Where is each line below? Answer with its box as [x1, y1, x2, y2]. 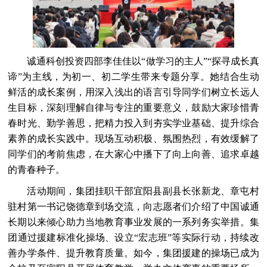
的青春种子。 [8, 164, 66, 175]
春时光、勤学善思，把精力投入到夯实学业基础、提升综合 [8, 117, 259, 128]
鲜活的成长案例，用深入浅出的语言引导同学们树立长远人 [8, 86, 259, 97]
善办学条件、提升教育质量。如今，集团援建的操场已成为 [8, 247, 259, 258]
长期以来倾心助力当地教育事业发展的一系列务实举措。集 [8, 216, 259, 227]
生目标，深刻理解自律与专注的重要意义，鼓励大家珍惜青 [8, 102, 259, 113]
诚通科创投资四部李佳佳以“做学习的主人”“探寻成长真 [8, 55, 259, 66]
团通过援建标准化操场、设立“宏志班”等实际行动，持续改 [8, 232, 259, 243]
